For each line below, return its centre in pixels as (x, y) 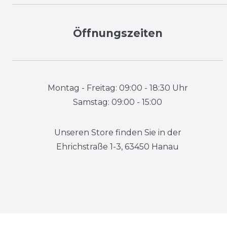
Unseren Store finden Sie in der (118, 132)
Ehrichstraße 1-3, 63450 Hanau (118, 146)
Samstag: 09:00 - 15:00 (118, 102)
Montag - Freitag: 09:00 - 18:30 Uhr (118, 88)
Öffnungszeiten (118, 33)
